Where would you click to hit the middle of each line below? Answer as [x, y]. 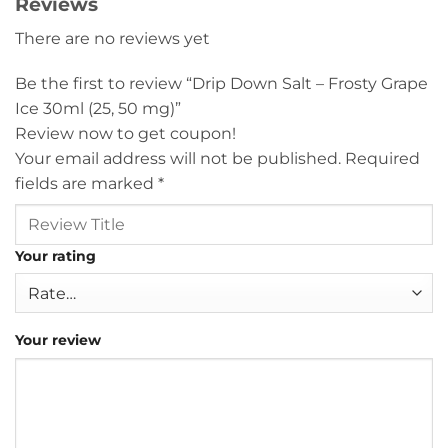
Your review [58, 340]
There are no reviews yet [112, 38]
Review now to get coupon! [125, 134]
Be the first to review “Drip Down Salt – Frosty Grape [221, 84]
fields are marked [86, 184]
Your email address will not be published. [178, 159]
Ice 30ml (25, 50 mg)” [100, 109]
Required [382, 159]
